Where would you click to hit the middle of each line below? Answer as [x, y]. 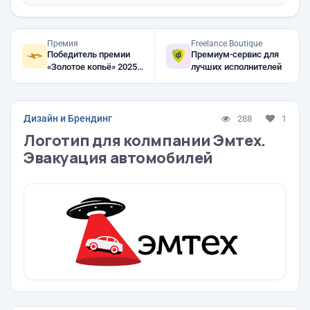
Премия [63, 44]
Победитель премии [89, 54]
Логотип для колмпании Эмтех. [145, 140]
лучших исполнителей [236, 67]
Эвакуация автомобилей [118, 158]
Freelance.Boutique [227, 44]
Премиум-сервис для [235, 54]
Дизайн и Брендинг [68, 118]
